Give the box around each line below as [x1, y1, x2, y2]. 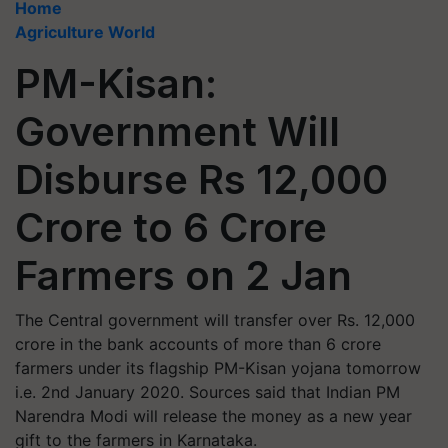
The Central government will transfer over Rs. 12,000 [15, 310, 415, 330]
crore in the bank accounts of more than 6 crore [15, 334, 381, 354]
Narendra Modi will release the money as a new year [15, 406, 412, 426]
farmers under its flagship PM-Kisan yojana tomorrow [15, 358, 421, 378]
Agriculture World [15, 22, 155, 42]
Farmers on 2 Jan [15, 251, 352, 300]
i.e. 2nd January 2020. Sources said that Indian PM [15, 382, 400, 402]
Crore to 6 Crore [15, 203, 327, 252]
